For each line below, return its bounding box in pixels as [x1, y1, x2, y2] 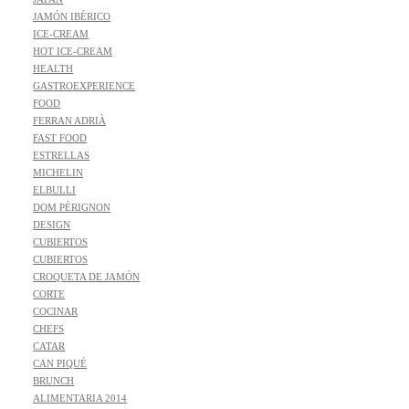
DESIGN [33, 219, 71, 231]
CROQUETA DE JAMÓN [33, 271, 141, 283]
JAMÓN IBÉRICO [33, 11, 111, 23]
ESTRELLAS [33, 150, 90, 162]
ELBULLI [33, 184, 77, 196]
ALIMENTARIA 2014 [33, 393, 128, 404]
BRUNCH [33, 375, 75, 387]
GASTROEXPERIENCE [33, 80, 136, 92]
